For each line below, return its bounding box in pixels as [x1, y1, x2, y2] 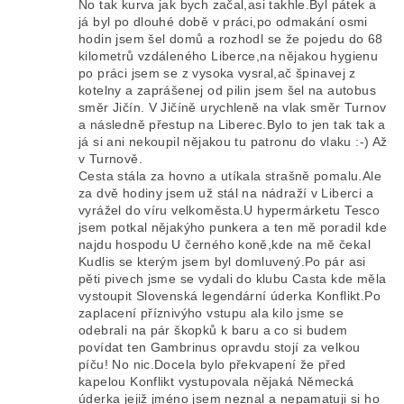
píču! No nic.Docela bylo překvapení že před [78, 357, 346, 372]
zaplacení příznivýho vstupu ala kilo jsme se [78, 306, 344, 321]
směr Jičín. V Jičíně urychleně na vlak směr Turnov [78, 100, 387, 115]
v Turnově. [78, 151, 142, 167]
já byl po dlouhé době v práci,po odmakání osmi [78, 14, 368, 30]
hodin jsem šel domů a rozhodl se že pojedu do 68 [78, 32, 383, 47]
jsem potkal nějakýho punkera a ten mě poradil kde [78, 220, 387, 235]
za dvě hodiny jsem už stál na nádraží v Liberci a [78, 186, 373, 201]
